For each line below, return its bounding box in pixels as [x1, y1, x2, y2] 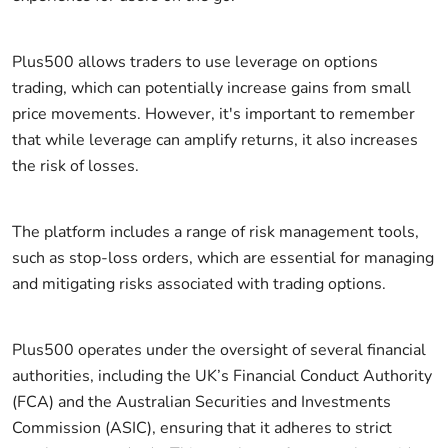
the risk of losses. [12, 154, 139, 177]
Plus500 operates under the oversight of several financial [12, 338, 426, 361]
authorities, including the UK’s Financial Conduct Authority [12, 364, 432, 387]
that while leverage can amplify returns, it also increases [12, 128, 418, 151]
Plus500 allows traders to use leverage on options [12, 50, 378, 73]
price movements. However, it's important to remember [12, 102, 415, 125]
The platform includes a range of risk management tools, [12, 220, 419, 243]
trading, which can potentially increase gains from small [12, 76, 411, 99]
